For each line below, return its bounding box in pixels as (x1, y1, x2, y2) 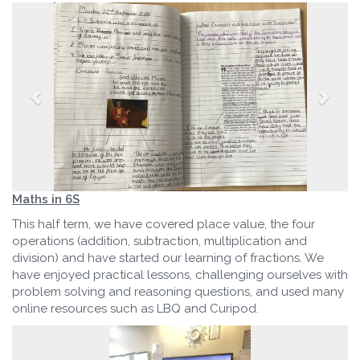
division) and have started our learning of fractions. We (12, 250, 324, 265)
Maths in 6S (12, 191, 80, 207)
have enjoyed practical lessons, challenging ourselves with (12, 267, 348, 282)
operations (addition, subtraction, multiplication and (12, 233, 307, 248)
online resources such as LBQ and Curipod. (12, 301, 262, 316)
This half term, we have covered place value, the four (12, 216, 315, 231)
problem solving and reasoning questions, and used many (12, 284, 344, 299)
